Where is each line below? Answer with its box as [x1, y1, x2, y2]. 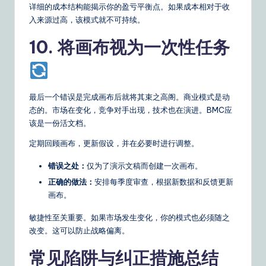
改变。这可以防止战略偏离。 [29, 225, 129, 235]
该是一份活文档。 [29, 118, 91, 128]
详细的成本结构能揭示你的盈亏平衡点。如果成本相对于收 [29, 1, 230, 11]
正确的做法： [48, 176, 94, 186]
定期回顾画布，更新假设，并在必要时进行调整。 [29, 138, 199, 148]
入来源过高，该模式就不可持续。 [29, 14, 145, 24]
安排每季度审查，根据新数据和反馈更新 [94, 176, 233, 186]
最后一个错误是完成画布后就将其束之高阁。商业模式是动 [29, 91, 230, 102]
